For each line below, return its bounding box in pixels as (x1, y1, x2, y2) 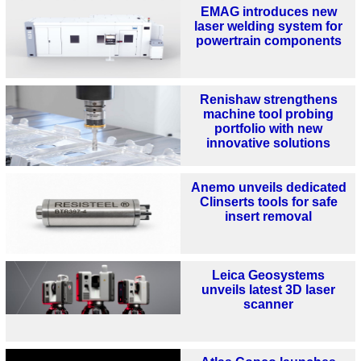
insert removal (225, 209, 313, 223)
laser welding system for (194, 19, 343, 34)
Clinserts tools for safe (199, 194, 338, 209)
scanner (243, 297, 294, 311)
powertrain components (195, 34, 342, 48)
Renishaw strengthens (199, 92, 338, 106)
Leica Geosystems (212, 268, 326, 282)
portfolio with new (214, 121, 323, 135)
